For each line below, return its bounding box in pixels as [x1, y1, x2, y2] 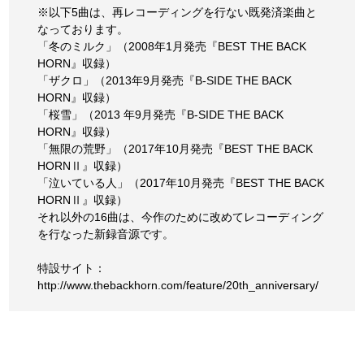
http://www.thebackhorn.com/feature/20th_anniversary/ [37, 278, 319, 292]
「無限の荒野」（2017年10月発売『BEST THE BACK [37, 141, 314, 155]
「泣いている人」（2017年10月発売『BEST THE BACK [37, 175, 325, 189]
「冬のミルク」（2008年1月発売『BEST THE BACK [37, 39, 307, 53]
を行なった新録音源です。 [37, 227, 175, 240]
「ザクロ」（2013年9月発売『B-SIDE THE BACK [37, 73, 292, 87]
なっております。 [37, 22, 129, 36]
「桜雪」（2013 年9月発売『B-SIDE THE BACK [37, 107, 284, 121]
